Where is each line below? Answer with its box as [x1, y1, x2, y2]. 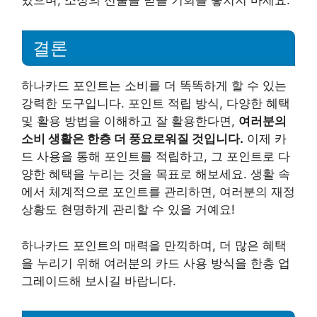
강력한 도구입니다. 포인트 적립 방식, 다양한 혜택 [21, 96, 290, 110]
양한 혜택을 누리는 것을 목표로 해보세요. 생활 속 [21, 167, 290, 181]
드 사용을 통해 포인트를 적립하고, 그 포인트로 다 [21, 149, 290, 163]
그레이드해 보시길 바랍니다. [21, 273, 176, 288]
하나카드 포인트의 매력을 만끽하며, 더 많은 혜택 [21, 238, 287, 253]
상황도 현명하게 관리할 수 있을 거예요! [21, 202, 235, 217]
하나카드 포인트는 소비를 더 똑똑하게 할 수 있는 [21, 79, 287, 93]
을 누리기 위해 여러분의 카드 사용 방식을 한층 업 [21, 255, 290, 270]
